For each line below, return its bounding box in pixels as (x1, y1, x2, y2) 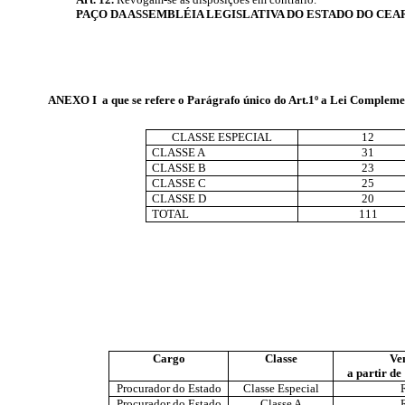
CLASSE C (146, 175, 207, 190)
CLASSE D (146, 191, 207, 205)
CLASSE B (146, 160, 207, 174)
